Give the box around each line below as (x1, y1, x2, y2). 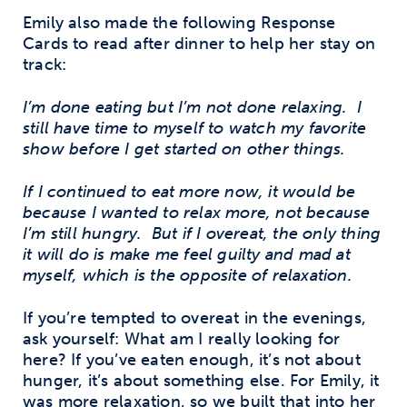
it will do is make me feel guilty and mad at (23, 243, 351, 264)
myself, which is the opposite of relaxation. (23, 264, 358, 285)
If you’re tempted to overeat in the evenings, (23, 307, 367, 328)
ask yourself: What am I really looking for (23, 328, 341, 349)
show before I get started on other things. (23, 138, 346, 159)
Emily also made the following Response (23, 12, 336, 33)
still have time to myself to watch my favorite (23, 117, 367, 138)
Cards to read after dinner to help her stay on (23, 33, 376, 54)
